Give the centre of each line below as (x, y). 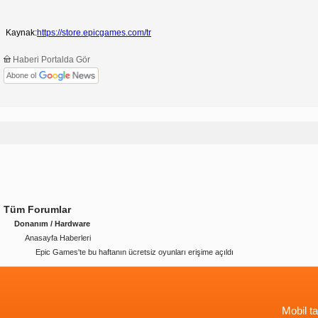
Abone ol (21, 75)
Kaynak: (21, 32)
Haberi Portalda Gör (50, 60)
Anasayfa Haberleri (58, 238)
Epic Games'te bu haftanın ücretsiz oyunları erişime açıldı (135, 252)
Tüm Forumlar (37, 209)
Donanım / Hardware (52, 224)
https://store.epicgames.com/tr (94, 32)
